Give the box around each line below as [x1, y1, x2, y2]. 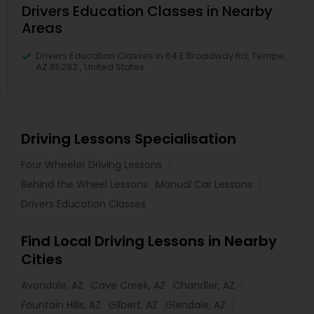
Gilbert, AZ [109, 298, 158, 312]
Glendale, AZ [165, 298, 226, 312]
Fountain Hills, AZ [21, 298, 101, 312]
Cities [21, 250, 62, 269]
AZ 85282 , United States [36, 60, 144, 74]
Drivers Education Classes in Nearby [22, 1, 273, 21]
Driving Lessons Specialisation [21, 129, 236, 149]
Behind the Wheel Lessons [21, 177, 148, 191]
